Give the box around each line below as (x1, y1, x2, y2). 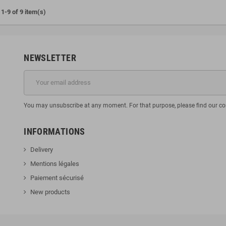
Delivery (30, 145, 53, 153)
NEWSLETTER (24, 52, 76, 63)
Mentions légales (30, 159, 80, 167)
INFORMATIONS (24, 126, 85, 137)
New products (30, 188, 71, 196)
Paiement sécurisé (30, 174, 84, 182)
